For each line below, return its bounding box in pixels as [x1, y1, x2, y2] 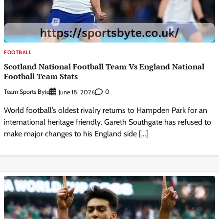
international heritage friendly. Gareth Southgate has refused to [4, 117, 211, 127]
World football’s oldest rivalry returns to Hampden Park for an [4, 105, 207, 115]
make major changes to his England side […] [4, 129, 149, 138]
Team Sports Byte [4, 88, 49, 96]
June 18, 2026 [59, 88, 95, 96]
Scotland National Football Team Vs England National [4, 61, 204, 72]
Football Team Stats [4, 70, 78, 82]
